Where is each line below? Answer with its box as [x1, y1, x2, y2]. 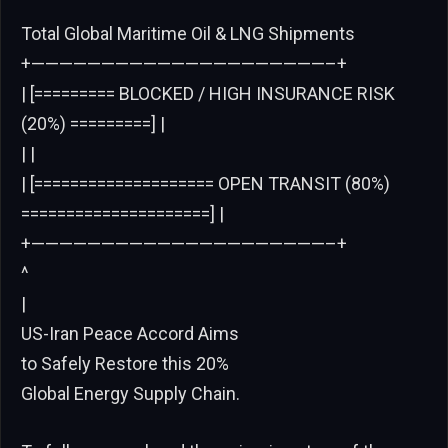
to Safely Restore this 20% [21, 352, 229, 374]
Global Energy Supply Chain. [21, 382, 240, 404]
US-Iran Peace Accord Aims [21, 322, 239, 344]
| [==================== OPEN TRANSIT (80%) [21, 172, 390, 194]
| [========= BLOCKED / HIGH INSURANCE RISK [21, 82, 395, 104]
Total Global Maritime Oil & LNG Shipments [21, 22, 355, 44]
